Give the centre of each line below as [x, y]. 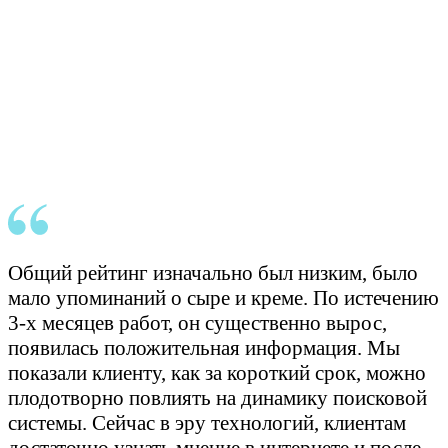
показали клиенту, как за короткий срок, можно [217, 373]
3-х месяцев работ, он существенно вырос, [197, 323]
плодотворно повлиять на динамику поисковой [217, 398]
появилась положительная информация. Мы [204, 348]
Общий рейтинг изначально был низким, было [213, 273]
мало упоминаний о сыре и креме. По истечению [223, 298]
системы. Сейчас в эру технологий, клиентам [207, 423]
